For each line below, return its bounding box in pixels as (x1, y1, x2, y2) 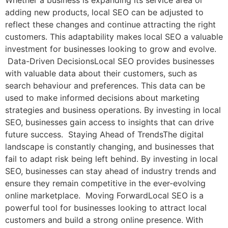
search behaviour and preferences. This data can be (5, 80, 205, 91)
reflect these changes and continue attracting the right (5, 19, 216, 30)
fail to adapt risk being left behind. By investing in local (5, 154, 218, 164)
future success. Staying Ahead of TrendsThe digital (5, 129, 204, 140)
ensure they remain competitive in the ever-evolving (5, 178, 206, 189)
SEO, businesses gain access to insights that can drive (5, 117, 214, 128)
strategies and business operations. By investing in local (5, 105, 221, 116)
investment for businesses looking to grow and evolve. (5, 44, 216, 54)
